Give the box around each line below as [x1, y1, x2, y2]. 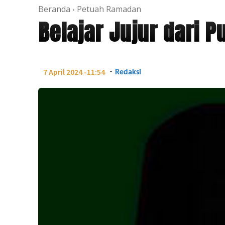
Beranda [38, 3, 70, 15]
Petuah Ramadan [77, 3, 141, 15]
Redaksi [115, 68, 141, 76]
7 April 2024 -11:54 [43, 67, 105, 77]
